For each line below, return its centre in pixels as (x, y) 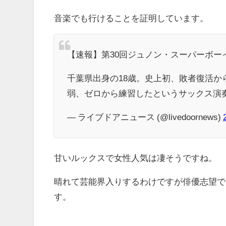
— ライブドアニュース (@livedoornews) (145, 117)
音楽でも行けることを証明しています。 (131, 18)
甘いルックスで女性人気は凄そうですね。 (136, 158)
